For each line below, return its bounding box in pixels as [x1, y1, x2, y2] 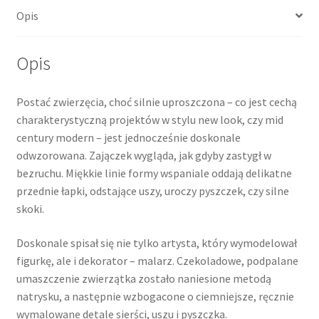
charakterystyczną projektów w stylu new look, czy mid [16, 113, 283, 127]
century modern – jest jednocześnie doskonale [16, 130, 241, 145]
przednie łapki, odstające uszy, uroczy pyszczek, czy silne [16, 184, 289, 199]
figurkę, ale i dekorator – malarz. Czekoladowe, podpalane [16, 253, 298, 268]
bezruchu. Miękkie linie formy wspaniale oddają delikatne [16, 166, 292, 181]
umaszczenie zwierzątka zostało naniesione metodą [16, 271, 271, 286]
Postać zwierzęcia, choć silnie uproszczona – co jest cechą [16, 95, 297, 110]
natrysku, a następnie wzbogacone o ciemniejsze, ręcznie [16, 288, 294, 303]
